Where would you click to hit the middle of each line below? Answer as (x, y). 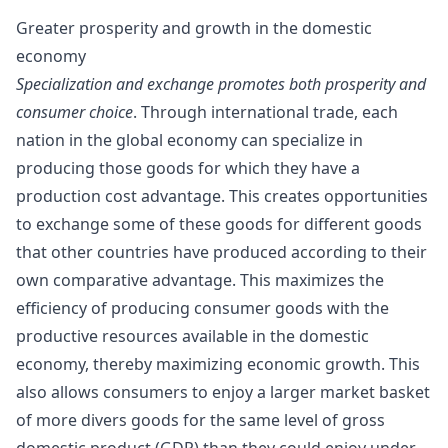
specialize (308, 139)
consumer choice (74, 111)
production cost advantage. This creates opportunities (222, 195)
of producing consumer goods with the (240, 307)
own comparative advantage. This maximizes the (200, 279)
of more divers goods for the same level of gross (200, 419)
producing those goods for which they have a (188, 167)
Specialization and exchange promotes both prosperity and (221, 83)
